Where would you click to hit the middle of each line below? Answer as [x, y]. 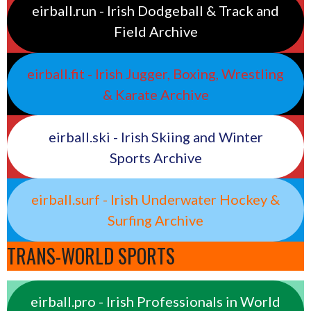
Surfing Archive [155, 220]
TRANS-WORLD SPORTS [91, 255]
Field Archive [155, 32]
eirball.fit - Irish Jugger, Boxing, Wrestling [155, 74]
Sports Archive [155, 157]
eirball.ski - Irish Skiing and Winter [155, 136]
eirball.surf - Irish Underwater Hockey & [155, 200]
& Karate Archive [155, 95]
